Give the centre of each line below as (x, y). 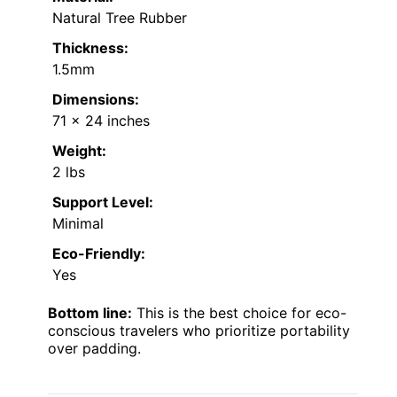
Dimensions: (96, 99)
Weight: (79, 150)
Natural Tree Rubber (120, 17)
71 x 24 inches (101, 120)
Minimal (78, 223)
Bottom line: (90, 312)
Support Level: (103, 202)
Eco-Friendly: (99, 253)
